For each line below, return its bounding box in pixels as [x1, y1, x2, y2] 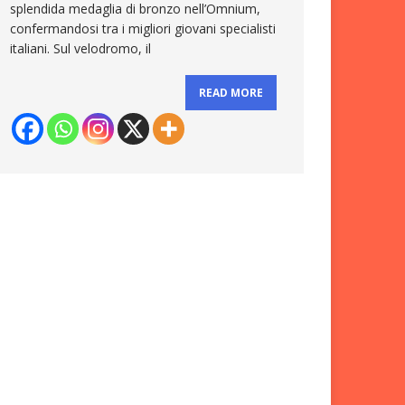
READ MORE [198, 84, 263, 100]
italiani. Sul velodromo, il [10, 39, 152, 57]
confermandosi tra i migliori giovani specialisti [10, 19, 277, 37]
